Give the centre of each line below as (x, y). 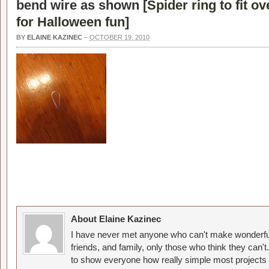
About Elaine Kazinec (116, 219)
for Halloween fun (71, 22)
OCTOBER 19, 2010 (119, 37)
